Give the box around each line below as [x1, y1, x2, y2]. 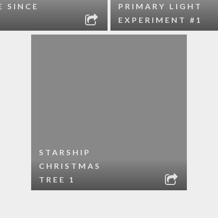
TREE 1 [39, 175, 75, 184]
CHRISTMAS [39, 161, 101, 170]
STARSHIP [39, 147, 91, 157]
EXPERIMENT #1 [118, 15, 203, 24]
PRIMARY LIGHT [118, 1, 203, 11]
